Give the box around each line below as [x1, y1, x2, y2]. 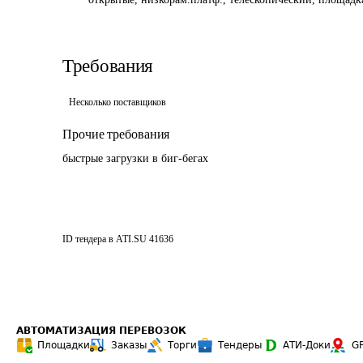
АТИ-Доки [283, 340, 331, 351]
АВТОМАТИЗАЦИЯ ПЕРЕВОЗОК [16, 325, 186, 336]
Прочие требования [62, 127, 170, 141]
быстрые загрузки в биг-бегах [62, 152, 208, 164]
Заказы [111, 340, 147, 351]
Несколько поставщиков [69, 96, 166, 108]
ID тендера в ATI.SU [62, 233, 147, 245]
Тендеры [218, 340, 262, 351]
